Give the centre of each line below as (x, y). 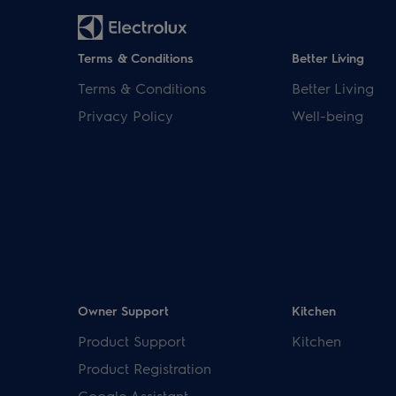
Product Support (132, 341)
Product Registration (145, 368)
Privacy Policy (126, 115)
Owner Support (123, 310)
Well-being (327, 115)
